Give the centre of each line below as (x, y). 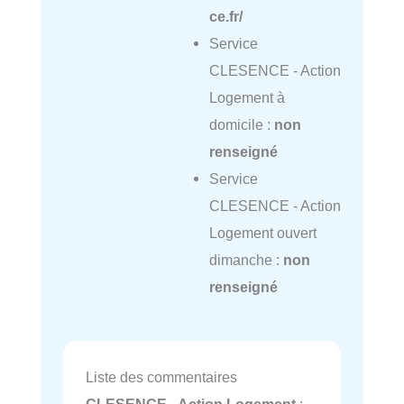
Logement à (247, 97)
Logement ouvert (262, 232)
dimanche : (246, 259)
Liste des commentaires (161, 376)
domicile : (241, 124)
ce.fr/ (225, 16)
